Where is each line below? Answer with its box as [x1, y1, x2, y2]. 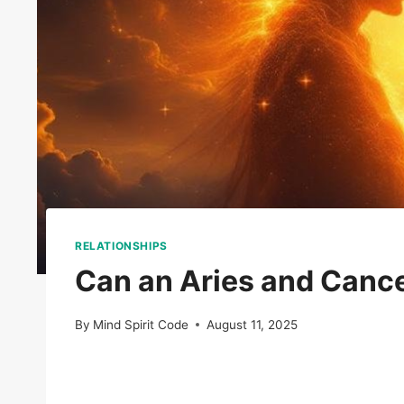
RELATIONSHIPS [75, 239, 168, 253]
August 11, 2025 [207, 317, 298, 332]
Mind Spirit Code [93, 317, 189, 332]
